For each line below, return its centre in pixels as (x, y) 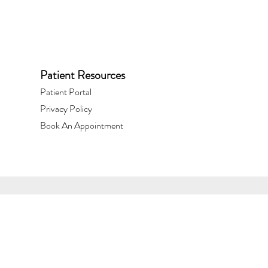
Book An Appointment (82, 125)
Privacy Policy (66, 109)
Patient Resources (83, 75)
